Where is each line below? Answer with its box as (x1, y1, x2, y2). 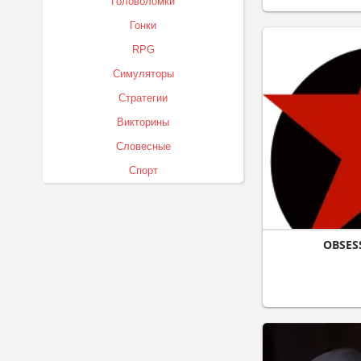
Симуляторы (112, 68, 174, 80)
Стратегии (118, 92, 168, 104)
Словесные (115, 140, 171, 152)
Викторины (117, 116, 169, 128)
